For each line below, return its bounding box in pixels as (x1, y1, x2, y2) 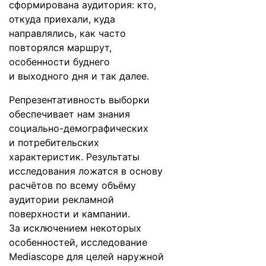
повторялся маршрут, (9, 42, 112, 53)
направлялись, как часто (9, 27, 126, 39)
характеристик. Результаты (9, 151, 140, 163)
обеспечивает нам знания (9, 108, 130, 120)
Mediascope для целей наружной (9, 251, 164, 262)
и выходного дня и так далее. (9, 70, 149, 82)
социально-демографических (9, 122, 148, 134)
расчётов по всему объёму (9, 179, 136, 191)
